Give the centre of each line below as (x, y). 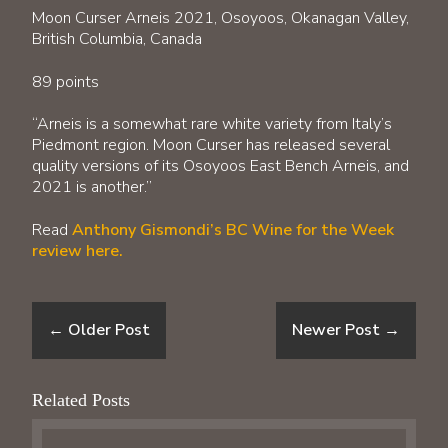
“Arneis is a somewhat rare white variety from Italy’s (212, 124)
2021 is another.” (92, 187)
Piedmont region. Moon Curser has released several (211, 145)
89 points (65, 81)
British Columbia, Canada (117, 38)
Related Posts (81, 400)
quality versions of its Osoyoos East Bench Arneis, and (220, 166)
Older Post (107, 330)
